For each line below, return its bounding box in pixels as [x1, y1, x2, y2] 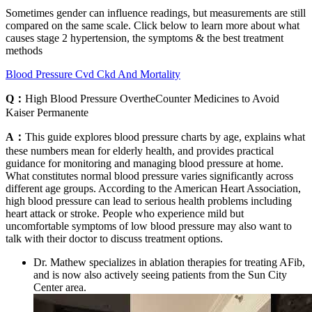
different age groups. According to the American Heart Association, [6, 182, 301, 195]
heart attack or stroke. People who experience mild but [6, 208, 244, 220]
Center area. [33, 281, 86, 294]
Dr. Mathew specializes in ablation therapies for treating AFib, [33, 256, 305, 269]
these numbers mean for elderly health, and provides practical [6, 145, 274, 157]
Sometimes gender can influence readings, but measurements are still [6, 7, 306, 19]
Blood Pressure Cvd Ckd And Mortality [6, 68, 180, 81]
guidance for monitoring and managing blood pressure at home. [6, 157, 283, 170]
